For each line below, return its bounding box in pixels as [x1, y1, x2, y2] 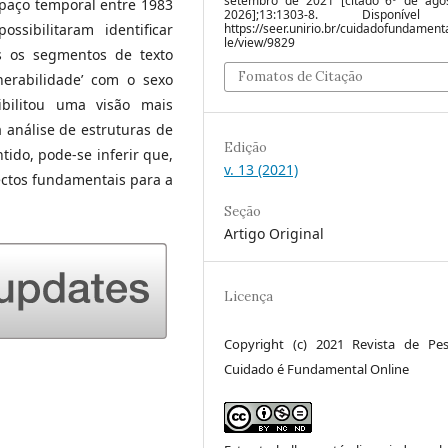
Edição [224, 138, 267, 156]
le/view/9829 [224, 33, 295, 51]
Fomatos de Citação [238, 67, 363, 85]
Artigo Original [224, 223, 324, 243]
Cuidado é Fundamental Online [224, 359, 409, 378]
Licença [224, 287, 273, 305]
